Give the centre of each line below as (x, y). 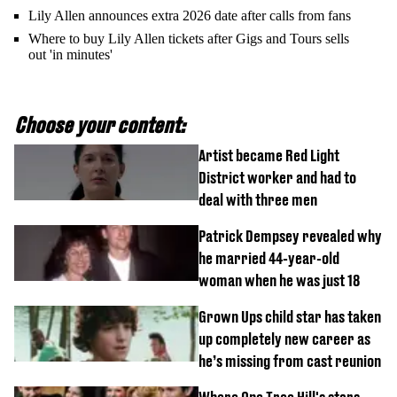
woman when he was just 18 (279, 280)
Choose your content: (100, 125)
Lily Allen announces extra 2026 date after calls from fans (190, 16)
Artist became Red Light (269, 156)
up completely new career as (284, 339)
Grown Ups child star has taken (290, 317)
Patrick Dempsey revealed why (290, 236)
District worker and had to (277, 178)
